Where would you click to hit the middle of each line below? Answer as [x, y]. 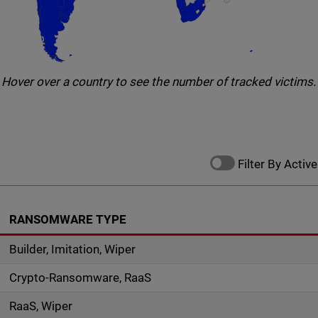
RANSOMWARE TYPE [67, 219]
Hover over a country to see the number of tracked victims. [159, 82]
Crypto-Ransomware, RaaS [80, 278]
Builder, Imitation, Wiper [72, 249]
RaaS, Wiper [40, 306]
